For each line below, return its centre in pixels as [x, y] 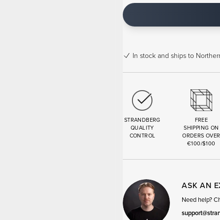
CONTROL [142, 136]
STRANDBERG [142, 120]
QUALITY [142, 128]
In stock [144, 55]
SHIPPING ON [201, 128]
